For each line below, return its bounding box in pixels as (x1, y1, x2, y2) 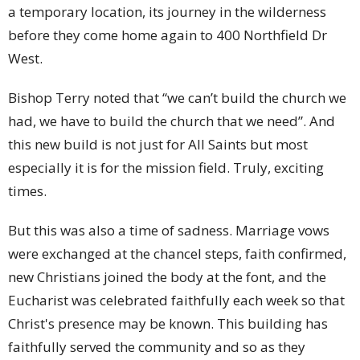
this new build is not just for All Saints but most (8, 134, 308, 153)
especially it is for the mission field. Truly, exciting (8, 157, 324, 177)
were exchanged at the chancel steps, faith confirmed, (8, 243, 346, 263)
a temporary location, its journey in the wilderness (8, 2, 326, 21)
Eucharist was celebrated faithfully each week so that (8, 290, 345, 309)
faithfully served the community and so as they (8, 337, 305, 356)
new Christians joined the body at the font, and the (8, 267, 326, 286)
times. (8, 181, 47, 200)
